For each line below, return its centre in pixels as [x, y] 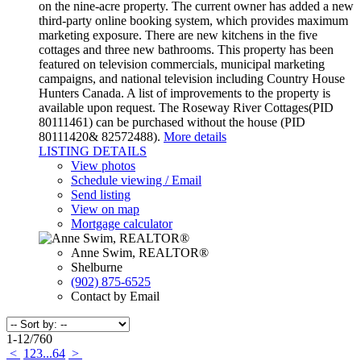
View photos [103, 166]
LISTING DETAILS [93, 151]
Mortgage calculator [122, 224]
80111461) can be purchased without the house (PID [172, 122]
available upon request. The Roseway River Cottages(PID [186, 108]
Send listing [101, 195]
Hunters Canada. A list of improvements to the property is [185, 93]
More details [195, 137]
